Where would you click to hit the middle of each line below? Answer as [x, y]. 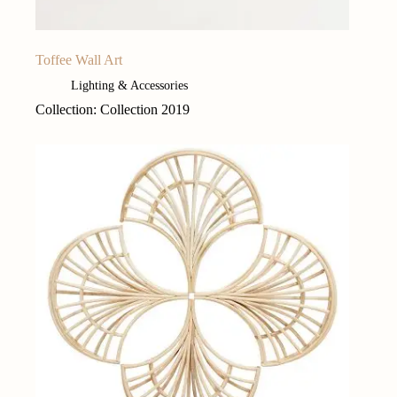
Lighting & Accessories [129, 86]
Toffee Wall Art [79, 60]
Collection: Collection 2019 [113, 110]
